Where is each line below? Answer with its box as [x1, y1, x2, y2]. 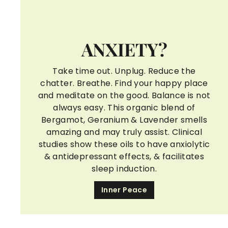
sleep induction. [91, 162, 157, 175]
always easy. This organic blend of [53, 101, 195, 113]
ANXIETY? [81, 37, 167, 61]
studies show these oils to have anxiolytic [38, 138, 210, 150]
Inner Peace [101, 184, 148, 195]
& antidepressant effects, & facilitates [44, 150, 205, 162]
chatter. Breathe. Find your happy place [40, 77, 208, 89]
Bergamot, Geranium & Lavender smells [41, 113, 208, 126]
